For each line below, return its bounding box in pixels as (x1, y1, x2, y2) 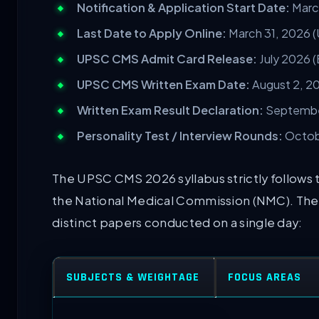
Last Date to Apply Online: (77, 25, 226, 41)
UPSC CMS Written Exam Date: (77, 76, 250, 92)
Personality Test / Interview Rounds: (77, 127, 283, 143)
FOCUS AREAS (228, 269, 301, 285)
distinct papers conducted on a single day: (52, 214, 303, 230)
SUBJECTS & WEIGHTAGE (66, 269, 199, 285)
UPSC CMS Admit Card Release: (77, 51, 257, 66)
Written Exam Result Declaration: (77, 102, 263, 117)
